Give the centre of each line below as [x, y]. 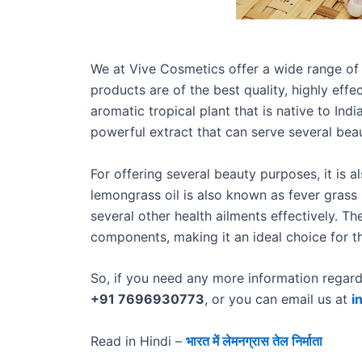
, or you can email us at [278, 299]
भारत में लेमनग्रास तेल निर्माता [254, 341]
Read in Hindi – [138, 341]
